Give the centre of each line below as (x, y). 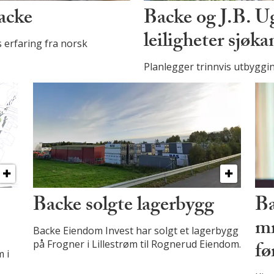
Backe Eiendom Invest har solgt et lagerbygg (135, 231)
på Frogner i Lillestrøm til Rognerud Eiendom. (137, 244)
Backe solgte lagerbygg (123, 207)
